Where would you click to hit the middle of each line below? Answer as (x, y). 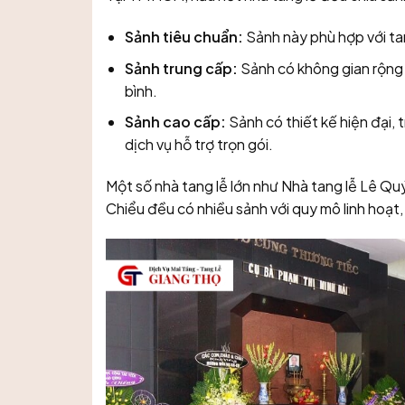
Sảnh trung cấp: (182, 68)
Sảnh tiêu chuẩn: (184, 37)
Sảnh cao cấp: (176, 122)
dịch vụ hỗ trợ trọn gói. (198, 145)
